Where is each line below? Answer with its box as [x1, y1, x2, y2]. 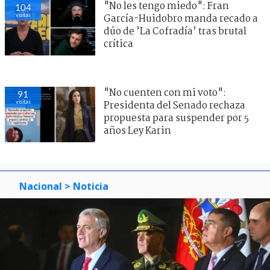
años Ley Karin [104, 123, 171, 139]
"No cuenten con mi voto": [104, 85, 226, 101]
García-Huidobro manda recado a [104, 11, 258, 27]
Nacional [19, 179, 62, 193]
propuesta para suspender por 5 [104, 110, 249, 126]
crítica [104, 36, 133, 52]
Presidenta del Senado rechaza [104, 98, 245, 113]
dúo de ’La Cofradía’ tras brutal [104, 24, 246, 39]
